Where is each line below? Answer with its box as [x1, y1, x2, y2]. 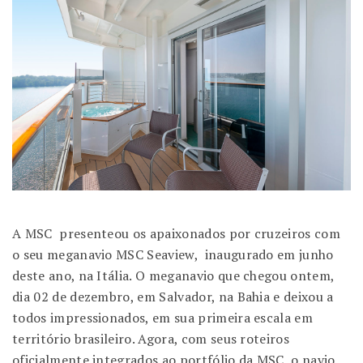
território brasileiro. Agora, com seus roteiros [12, 329, 290, 348]
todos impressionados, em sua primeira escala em [12, 308, 314, 327]
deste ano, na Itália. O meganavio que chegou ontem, [12, 266, 335, 284]
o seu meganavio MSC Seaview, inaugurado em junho [12, 245, 334, 263]
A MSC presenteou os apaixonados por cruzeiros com [12, 224, 341, 242]
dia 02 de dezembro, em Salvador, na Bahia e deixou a [12, 287, 334, 305]
